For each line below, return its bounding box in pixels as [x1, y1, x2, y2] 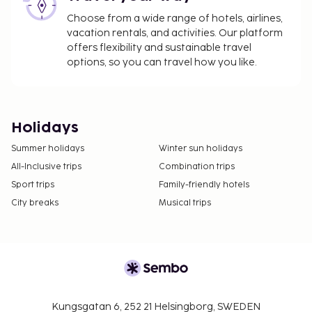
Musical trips [159, 198, 211, 209]
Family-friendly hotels [159, 180, 249, 191]
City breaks [11, 198, 58, 209]
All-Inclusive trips [11, 162, 81, 173]
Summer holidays [11, 143, 84, 155]
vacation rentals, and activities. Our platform [67, 27, 283, 40]
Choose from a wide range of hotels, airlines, [67, 13, 283, 25]
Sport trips [11, 180, 54, 191]
